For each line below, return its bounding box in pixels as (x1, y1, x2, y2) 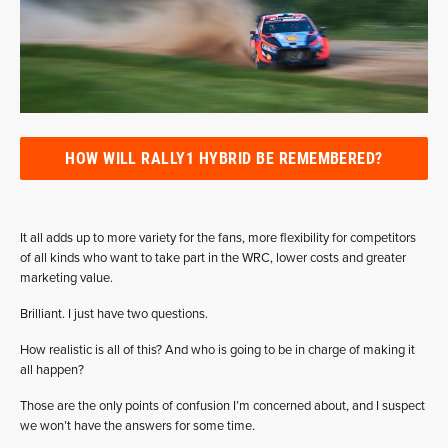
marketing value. (20, 270, 113, 287)
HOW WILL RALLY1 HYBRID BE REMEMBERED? (65, 147, 383, 169)
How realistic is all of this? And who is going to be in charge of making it (20, 342, 415, 359)
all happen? (20, 362, 84, 379)
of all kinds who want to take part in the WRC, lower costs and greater (20, 250, 406, 267)
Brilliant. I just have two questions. (20, 306, 208, 323)
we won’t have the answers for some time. (20, 418, 255, 435)
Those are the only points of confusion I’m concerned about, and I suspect (20, 398, 425, 415)
